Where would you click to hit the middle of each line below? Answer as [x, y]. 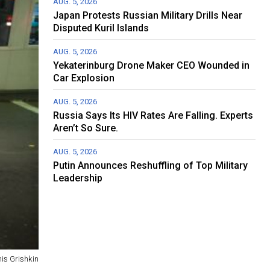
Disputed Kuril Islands [101, 28]
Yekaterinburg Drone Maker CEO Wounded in [152, 66]
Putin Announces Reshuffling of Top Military [151, 166]
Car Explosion [84, 78]
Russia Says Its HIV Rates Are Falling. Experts [153, 116]
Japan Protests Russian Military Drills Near [148, 16]
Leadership [78, 178]
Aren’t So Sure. [86, 128]
